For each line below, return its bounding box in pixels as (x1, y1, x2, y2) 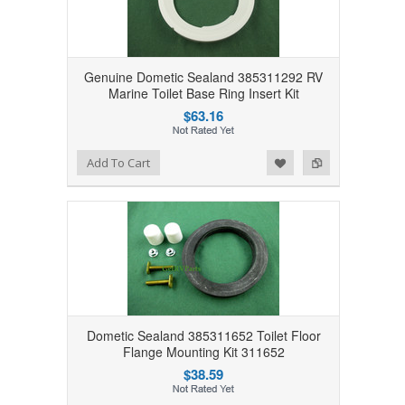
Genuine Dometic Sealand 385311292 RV (84, 68, 323, 87)
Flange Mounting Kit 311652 (122, 343, 285, 362)
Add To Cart (86, 155, 150, 172)
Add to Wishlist (18, 153, 91, 169)
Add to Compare (51, 153, 132, 169)
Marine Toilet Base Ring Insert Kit (108, 84, 299, 103)
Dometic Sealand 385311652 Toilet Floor (86, 326, 321, 345)
